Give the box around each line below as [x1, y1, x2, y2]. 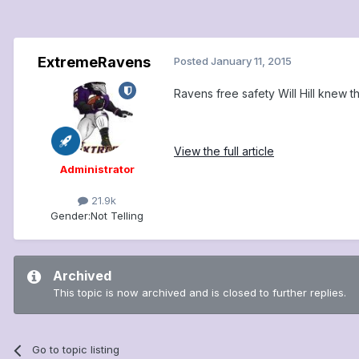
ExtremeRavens [37, 54, 151, 71]
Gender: [50, 209, 91, 223]
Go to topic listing [32, 343, 120, 357]
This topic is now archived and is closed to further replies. [53, 286, 346, 300]
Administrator [59, 163, 135, 176]
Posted [174, 54, 211, 68]
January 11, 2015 [211, 54, 292, 68]
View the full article [174, 144, 274, 159]
